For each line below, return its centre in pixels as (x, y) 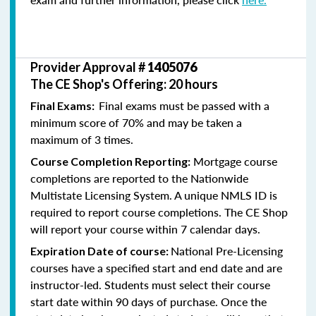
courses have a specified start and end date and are (156, 267)
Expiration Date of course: (101, 250)
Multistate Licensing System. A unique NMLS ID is (154, 195)
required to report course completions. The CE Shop (159, 212)
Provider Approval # (89, 67)
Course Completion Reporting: (110, 161)
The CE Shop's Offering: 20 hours (124, 84)
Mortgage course (234, 161)
